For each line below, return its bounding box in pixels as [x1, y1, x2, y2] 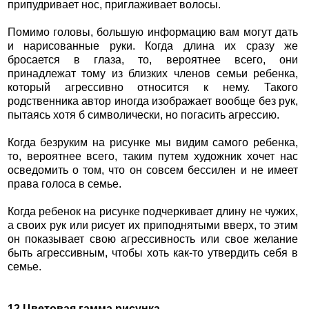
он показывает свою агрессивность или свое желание [7, 233, 299, 246]
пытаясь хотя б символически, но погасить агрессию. [7, 109, 279, 121]
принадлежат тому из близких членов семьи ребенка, [7, 68, 299, 80]
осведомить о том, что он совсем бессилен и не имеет [7, 164, 299, 177]
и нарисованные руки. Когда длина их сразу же [7, 40, 299, 52]
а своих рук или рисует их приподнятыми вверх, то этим [7, 219, 299, 232]
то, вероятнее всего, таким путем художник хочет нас [7, 150, 299, 163]
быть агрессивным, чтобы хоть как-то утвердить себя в [7, 247, 299, 259]
